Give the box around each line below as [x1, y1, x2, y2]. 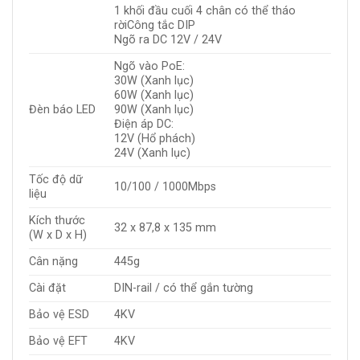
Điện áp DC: [114, 117, 174, 132]
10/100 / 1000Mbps [114, 180, 217, 194]
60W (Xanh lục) [114, 88, 194, 103]
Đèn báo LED [29, 103, 96, 117]
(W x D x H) [29, 228, 87, 243]
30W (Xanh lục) [114, 74, 194, 88]
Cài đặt [29, 281, 66, 296]
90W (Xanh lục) [114, 103, 194, 117]
